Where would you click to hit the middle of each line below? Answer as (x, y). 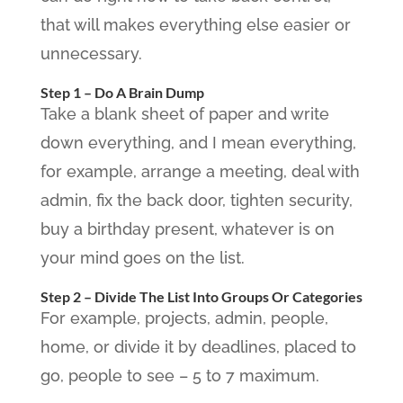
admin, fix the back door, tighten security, (196, 200)
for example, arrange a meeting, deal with (200, 171)
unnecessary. (91, 54)
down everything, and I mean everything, (198, 143)
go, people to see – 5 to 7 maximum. (179, 376)
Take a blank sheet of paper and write (184, 114)
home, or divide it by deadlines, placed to (198, 347)
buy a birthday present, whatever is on (187, 229)
